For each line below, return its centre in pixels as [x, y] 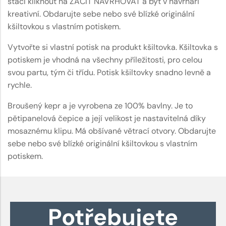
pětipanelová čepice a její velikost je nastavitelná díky [107, 118]
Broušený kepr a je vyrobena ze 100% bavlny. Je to [100, 105]
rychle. [20, 85]
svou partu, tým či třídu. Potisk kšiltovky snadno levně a [109, 72]
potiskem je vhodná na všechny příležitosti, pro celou [105, 60]
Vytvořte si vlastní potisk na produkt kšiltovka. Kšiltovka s [113, 47]
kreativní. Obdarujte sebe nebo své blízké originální [101, 14]
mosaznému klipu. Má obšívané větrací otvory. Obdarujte [112, 131]
